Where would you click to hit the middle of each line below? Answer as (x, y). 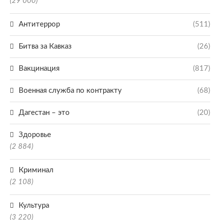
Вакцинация (39, 69)
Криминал (36, 170)
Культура (34, 206)
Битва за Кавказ (45, 46)
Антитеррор (39, 24)
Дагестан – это (44, 113)
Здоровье (35, 135)
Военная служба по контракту (70, 91)
